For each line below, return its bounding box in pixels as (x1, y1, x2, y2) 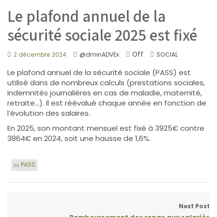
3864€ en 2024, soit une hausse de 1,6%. (7, 133, 151, 143)
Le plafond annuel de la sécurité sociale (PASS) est (7, 67, 191, 77)
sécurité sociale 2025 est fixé (7, 24, 197, 45)
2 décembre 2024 (14, 50, 66, 59)
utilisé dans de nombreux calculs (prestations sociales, (7, 77, 205, 88)
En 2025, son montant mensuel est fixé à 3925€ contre (7, 123, 204, 133)
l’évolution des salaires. (7, 108, 90, 118)
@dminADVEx (79, 50, 119, 59)
